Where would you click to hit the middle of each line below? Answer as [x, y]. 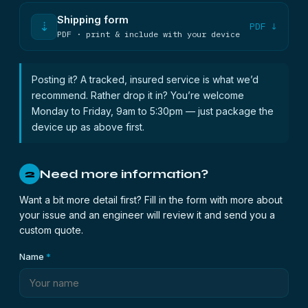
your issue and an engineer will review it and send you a [147, 215]
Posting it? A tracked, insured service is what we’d [145, 79]
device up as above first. [88, 127]
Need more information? [124, 174]
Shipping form [93, 20]
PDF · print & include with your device [148, 34]
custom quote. [51, 230]
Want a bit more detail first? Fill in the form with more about [151, 200]
